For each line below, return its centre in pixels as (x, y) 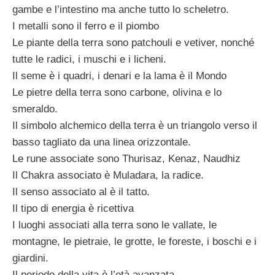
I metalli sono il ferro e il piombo (86, 26)
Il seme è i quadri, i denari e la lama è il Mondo (119, 76)
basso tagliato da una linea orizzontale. (102, 142)
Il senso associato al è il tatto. (81, 192)
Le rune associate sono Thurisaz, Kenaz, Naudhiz (126, 158)
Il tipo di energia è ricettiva (73, 208)
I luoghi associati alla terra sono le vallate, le (114, 225)
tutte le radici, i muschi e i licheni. (89, 59)
